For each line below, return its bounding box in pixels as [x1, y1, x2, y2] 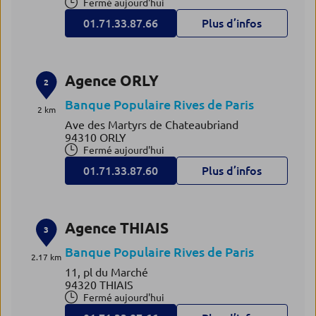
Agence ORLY [64, 72, 159, 89]
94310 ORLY [64, 131, 126, 144]
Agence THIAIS [64, 219, 169, 236]
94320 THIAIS [64, 279, 133, 291]
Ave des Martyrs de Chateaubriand [64, 119, 238, 131]
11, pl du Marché [64, 266, 148, 279]
